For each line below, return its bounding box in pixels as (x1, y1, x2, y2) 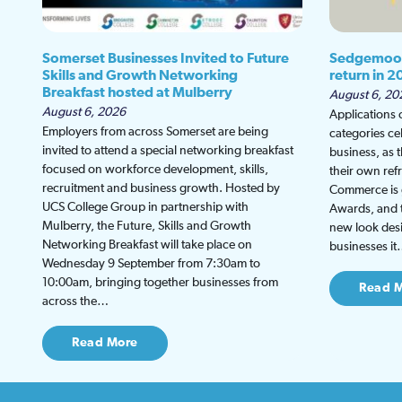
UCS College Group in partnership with (42, 200, 249, 214)
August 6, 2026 (42, 105, 126, 118)
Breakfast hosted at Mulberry (42, 84, 232, 100)
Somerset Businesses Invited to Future (42, 50, 289, 66)
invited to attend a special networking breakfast (42, 144, 293, 157)
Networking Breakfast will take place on (42, 238, 252, 251)
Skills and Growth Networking (42, 67, 238, 83)
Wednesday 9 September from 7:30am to (42, 257, 260, 270)
